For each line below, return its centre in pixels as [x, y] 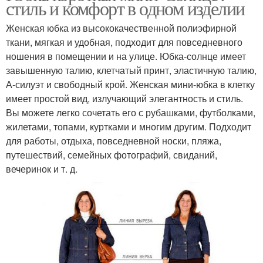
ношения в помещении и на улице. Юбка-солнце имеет [126, 56]
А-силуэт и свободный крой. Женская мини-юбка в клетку [130, 85]
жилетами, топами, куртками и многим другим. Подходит [129, 127]
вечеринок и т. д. [42, 169]
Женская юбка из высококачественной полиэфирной [121, 28]
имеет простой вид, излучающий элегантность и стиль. [124, 99]
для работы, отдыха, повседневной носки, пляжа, [114, 141]
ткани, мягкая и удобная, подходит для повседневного [124, 42]
